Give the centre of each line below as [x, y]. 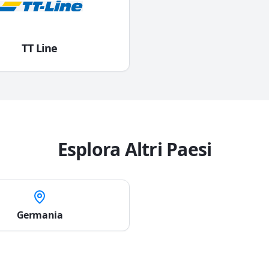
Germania [40, 215]
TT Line [40, 48]
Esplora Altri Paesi [134, 149]
